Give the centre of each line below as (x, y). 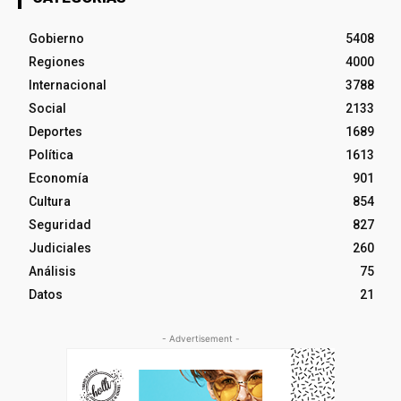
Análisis (52, 272)
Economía (59, 179)
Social (47, 109)
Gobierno (56, 39)
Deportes (55, 132)
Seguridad (60, 225)
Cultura (50, 202)
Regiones (57, 62)
